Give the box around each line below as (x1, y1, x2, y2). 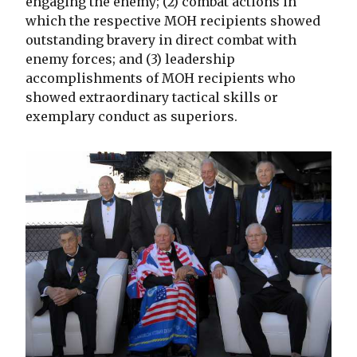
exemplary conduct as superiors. (25, 108, 237, 125)
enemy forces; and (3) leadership (25, 51, 235, 68)
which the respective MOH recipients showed (25, 13, 320, 29)
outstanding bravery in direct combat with (25, 32, 296, 49)
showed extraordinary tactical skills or (25, 89, 278, 106)
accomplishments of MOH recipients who (25, 70, 296, 87)
